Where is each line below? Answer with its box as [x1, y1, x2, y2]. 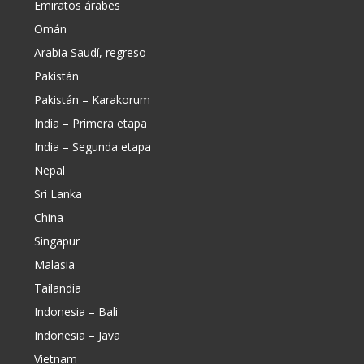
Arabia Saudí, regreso [34, 45, 146, 60]
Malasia [34, 257, 75, 272]
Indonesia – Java [34, 327, 120, 343]
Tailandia [34, 280, 81, 296]
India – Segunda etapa [34, 139, 151, 154]
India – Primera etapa [34, 115, 147, 131]
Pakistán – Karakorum [34, 92, 150, 107]
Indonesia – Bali [34, 304, 118, 319]
